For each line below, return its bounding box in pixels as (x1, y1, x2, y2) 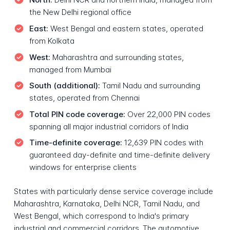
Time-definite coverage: (29, 138, 122, 148)
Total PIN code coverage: (29, 109, 125, 119)
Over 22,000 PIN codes (125, 109, 210, 119)
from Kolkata (29, 36, 74, 46)
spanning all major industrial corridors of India (29, 121, 188, 131)
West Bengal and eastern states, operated (48, 24, 203, 34)
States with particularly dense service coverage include (13, 186, 213, 196)
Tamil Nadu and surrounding (100, 81, 200, 91)
